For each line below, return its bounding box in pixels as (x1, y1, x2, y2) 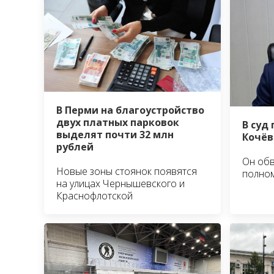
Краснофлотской (56, 188, 133, 202)
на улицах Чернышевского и (56, 176, 185, 190)
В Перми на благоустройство (56, 103, 204, 117)
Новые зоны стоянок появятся (56, 164, 197, 178)
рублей (56, 139, 94, 154)
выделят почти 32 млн (56, 127, 174, 141)
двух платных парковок (56, 115, 179, 129)
